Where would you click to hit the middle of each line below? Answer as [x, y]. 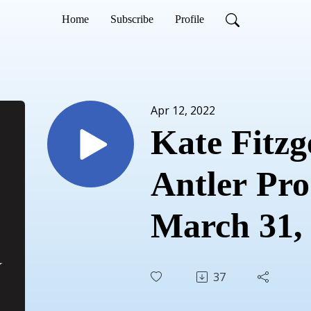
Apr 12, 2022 [183, 110]
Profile [189, 19]
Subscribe [132, 19]
